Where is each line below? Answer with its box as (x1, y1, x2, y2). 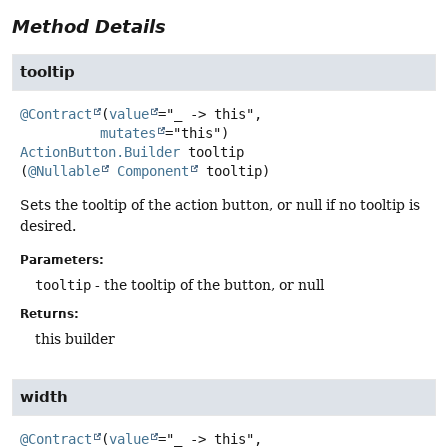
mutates (100, 125, 156, 142)
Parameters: (20, 252, 104, 267)
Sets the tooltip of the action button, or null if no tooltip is (20, 197, 420, 214)
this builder (35, 330, 115, 347)
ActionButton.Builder (20, 144, 180, 161)
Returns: (20, 306, 79, 321)
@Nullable (28, 163, 100, 180)
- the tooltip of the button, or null (91, 276, 324, 293)
